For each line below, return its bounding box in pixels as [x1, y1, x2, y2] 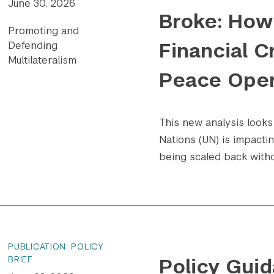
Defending [8, 39, 58, 52]
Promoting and [8, 24, 80, 37]
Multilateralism [8, 53, 77, 67]
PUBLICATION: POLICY [8, 241, 104, 253]
